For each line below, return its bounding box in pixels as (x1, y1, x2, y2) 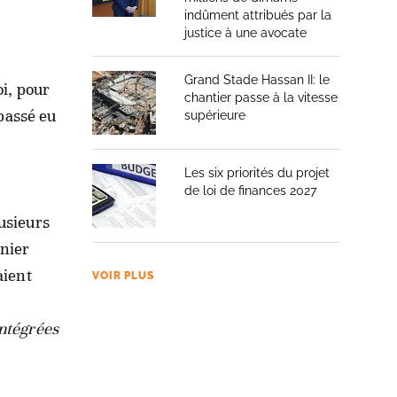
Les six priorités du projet (184, 166, 330, 180)
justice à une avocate (184, 26, 307, 40)
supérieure (184, 108, 245, 122)
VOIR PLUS (92, 269, 154, 282)
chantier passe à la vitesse (184, 90, 338, 105)
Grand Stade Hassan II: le (184, 73, 330, 87)
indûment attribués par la (184, 8, 331, 22)
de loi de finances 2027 (184, 183, 316, 198)
